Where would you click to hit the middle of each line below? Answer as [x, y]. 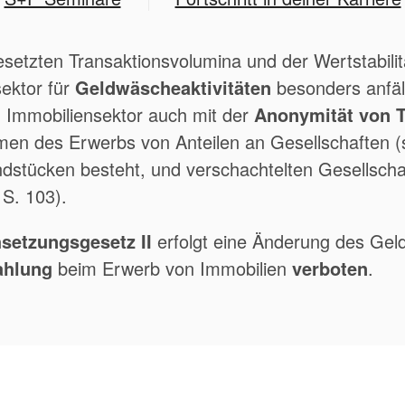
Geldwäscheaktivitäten [173, 87]
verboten [330, 268]
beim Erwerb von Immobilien [172, 268]
